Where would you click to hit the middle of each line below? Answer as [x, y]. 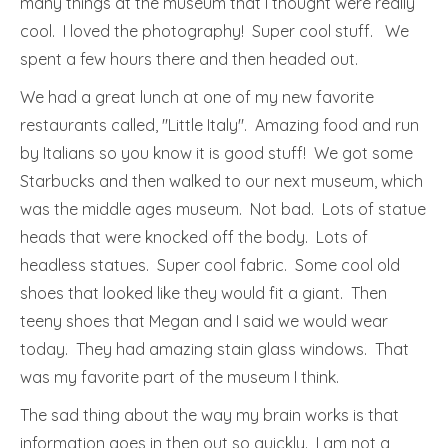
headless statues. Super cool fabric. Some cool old [210, 265]
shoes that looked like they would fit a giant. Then [203, 293]
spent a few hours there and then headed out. [189, 59]
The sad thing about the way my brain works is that [209, 415]
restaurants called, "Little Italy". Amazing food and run [219, 125]
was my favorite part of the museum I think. [181, 377]
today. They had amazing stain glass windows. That [214, 349]
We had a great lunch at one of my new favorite [197, 97]
